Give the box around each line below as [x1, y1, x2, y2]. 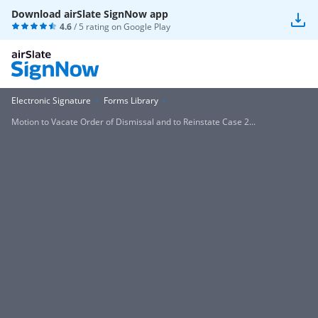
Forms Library [104, 94, 158, 106]
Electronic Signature [11, 94, 91, 106]
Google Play [124, 21, 170, 33]
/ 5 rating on [72, 21, 124, 33]
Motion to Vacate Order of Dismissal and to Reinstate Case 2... [11, 116, 256, 128]
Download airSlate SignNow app [11, 7, 168, 21]
